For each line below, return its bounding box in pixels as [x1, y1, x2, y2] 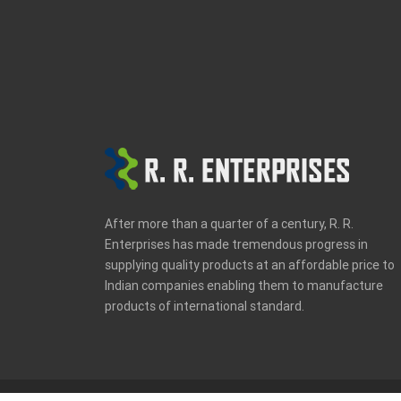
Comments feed [14, 41, 108, 57]
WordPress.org [14, 67, 98, 83]
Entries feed [14, 15, 84, 31]
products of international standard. [105, 298, 304, 314]
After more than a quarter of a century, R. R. [105, 216, 354, 232]
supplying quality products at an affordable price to [105, 257, 395, 273]
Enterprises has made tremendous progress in [105, 236, 368, 252]
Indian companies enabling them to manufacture [105, 277, 383, 294]
